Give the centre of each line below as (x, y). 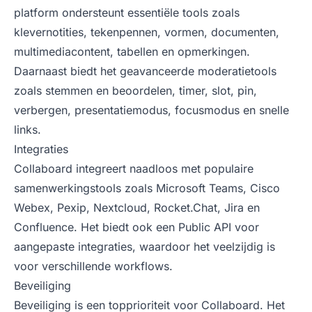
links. (28, 130)
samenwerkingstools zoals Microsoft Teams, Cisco (147, 188)
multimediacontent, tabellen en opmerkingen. (132, 52)
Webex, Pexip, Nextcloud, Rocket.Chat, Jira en (137, 208)
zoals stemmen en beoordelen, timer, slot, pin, (135, 91)
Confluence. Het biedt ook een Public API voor (136, 227)
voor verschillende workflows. (93, 266)
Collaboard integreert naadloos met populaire (134, 169)
